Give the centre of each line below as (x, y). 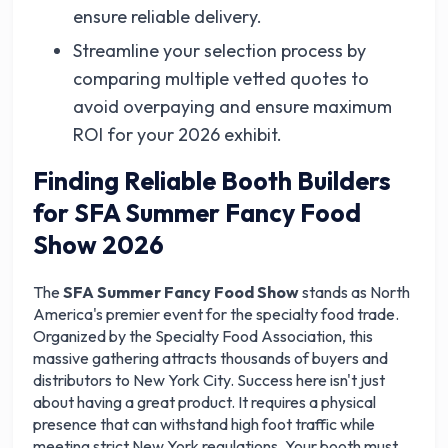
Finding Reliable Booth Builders (212, 181)
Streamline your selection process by (220, 50)
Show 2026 (99, 245)
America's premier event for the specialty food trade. (216, 314)
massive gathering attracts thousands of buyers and (211, 358)
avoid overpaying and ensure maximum (233, 106)
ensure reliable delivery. (168, 16)
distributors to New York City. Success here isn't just (209, 380)
